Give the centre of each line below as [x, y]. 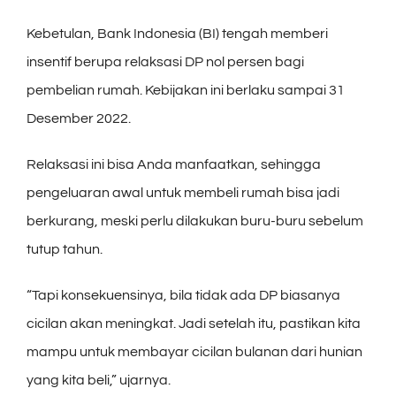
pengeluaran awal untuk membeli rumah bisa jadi [183, 192]
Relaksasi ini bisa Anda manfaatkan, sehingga [174, 164]
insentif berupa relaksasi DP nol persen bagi [165, 61]
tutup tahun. [65, 249]
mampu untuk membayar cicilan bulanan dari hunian [194, 351]
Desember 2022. [79, 118]
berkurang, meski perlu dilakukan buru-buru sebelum [195, 221]
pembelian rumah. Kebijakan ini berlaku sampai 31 [186, 90]
